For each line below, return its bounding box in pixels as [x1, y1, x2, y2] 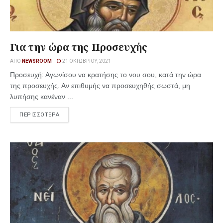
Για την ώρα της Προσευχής [10, 40, 148, 54]
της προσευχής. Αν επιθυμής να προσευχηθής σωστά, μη [10, 82, 190, 90]
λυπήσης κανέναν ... [10, 93, 73, 101]
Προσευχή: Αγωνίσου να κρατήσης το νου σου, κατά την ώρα [10, 71, 201, 79]
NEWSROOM [22, 58, 52, 64]
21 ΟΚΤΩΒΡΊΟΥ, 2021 [61, 58, 111, 64]
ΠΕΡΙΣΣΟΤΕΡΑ [19, 111, 60, 118]
